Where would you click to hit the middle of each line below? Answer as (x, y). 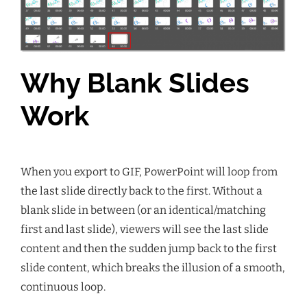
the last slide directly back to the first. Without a (142, 191)
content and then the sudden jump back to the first (149, 248)
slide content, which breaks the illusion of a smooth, (153, 267)
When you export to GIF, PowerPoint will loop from (149, 171)
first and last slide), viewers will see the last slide (145, 229)
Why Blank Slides (135, 82)
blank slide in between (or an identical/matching (143, 210)
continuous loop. (63, 286)
